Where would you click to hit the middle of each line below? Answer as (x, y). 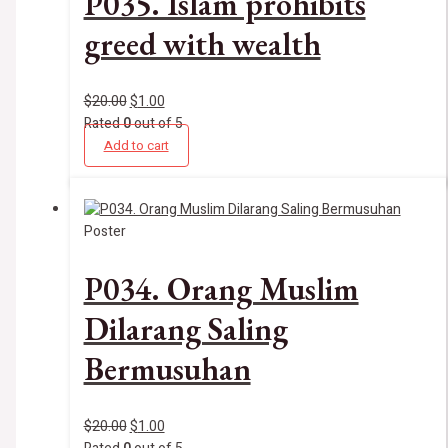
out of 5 (156, 123)
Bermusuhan (167, 369)
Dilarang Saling (185, 329)
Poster (104, 231)
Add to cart (136, 145)
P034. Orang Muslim (221, 289)
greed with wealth (202, 44)
